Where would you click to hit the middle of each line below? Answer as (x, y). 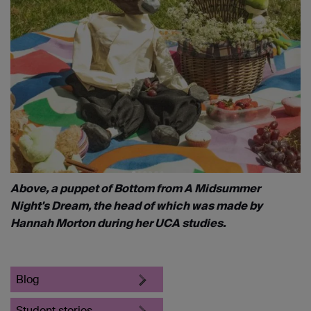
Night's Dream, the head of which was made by (136, 205)
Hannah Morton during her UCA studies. (118, 223)
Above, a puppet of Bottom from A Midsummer (135, 188)
